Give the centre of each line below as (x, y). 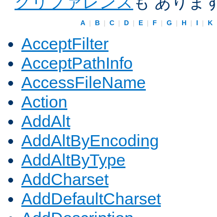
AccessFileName (84, 83)
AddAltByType (73, 160)
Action (44, 102)
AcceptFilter (65, 44)
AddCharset (65, 179)
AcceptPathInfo (77, 63)
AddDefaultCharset (91, 199)
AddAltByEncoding (90, 141)
